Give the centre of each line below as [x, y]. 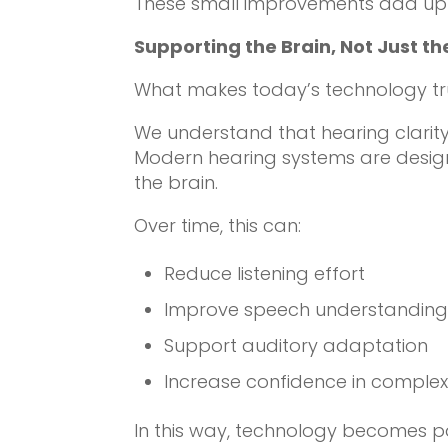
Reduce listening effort [265, 273]
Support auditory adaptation [296, 345]
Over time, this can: [218, 225]
